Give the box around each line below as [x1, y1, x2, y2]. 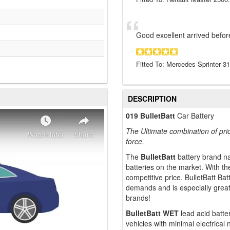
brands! [126, 193, 150, 203]
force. [126, 136, 144, 147]
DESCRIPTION [128, 93, 177, 104]
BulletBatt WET [126, 208, 179, 219]
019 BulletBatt [126, 110, 175, 121]
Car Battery [175, 110, 214, 121]
